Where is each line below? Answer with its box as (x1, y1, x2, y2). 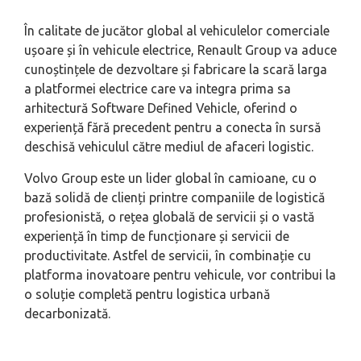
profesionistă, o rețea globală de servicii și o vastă (24, 210, 314, 225)
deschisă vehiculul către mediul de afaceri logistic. (24, 139, 313, 155)
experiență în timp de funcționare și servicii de (24, 229, 289, 244)
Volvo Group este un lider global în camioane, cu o (24, 171, 317, 186)
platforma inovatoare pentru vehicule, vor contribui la (24, 268, 336, 283)
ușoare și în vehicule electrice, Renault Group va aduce (24, 43, 337, 58)
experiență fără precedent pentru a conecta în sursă (24, 120, 321, 135)
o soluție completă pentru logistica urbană (24, 287, 270, 302)
